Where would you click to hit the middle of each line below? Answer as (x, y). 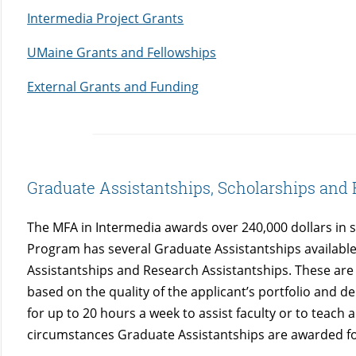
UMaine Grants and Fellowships (122, 52)
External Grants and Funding (113, 86)
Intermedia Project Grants (106, 18)
